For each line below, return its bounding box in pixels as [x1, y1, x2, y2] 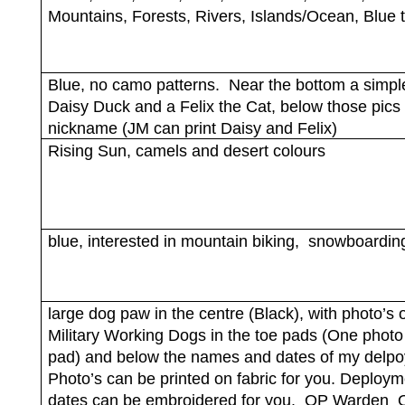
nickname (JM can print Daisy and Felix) [47, 118, 337, 137]
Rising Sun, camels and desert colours [47, 141, 325, 160]
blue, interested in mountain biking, [47, 231, 299, 250]
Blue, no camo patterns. [47, 75, 220, 94]
